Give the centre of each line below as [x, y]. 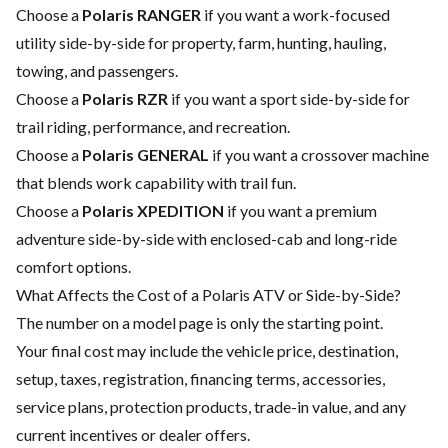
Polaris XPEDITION [153, 211]
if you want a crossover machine [319, 155]
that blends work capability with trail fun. [156, 183]
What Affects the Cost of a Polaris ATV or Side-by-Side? [208, 295]
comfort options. [73, 267]
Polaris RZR [125, 99]
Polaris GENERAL [145, 155]
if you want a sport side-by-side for [289, 99]
